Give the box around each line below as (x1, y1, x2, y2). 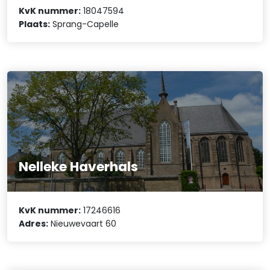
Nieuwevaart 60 (48, 217, 117, 230)
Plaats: (19, 18, 51, 31)
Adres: (19, 217, 49, 230)
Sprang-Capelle (50, 18, 119, 31)
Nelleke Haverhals (19, 157, 139, 177)
